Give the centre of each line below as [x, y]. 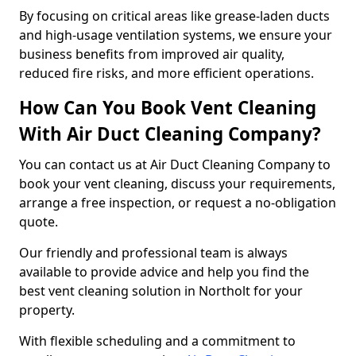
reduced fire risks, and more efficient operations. [166, 73]
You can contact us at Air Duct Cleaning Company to [175, 164]
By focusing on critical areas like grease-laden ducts [174, 16]
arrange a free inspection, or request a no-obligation [178, 203]
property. [47, 310]
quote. [40, 222]
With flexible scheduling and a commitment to [157, 341]
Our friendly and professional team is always [153, 253]
